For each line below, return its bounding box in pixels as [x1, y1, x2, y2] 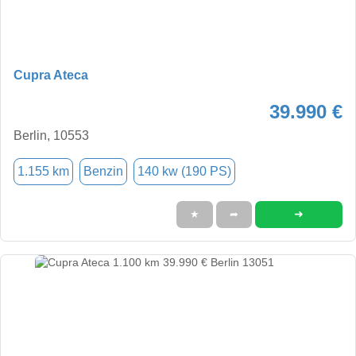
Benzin [83, 164, 123, 178]
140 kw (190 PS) [137, 164, 231, 178]
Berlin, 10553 [14, 128, 89, 142]
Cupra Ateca [14, 68, 88, 82]
